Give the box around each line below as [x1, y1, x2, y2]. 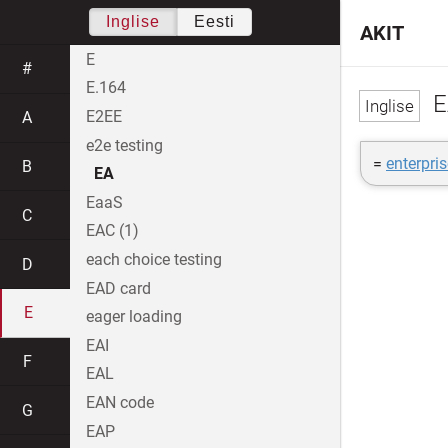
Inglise [105, 13, 160, 30]
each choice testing [86, 249, 222, 269]
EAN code [86, 392, 154, 412]
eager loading [86, 307, 182, 327]
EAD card [86, 278, 151, 298]
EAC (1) [86, 221, 139, 241]
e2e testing [86, 135, 163, 155]
